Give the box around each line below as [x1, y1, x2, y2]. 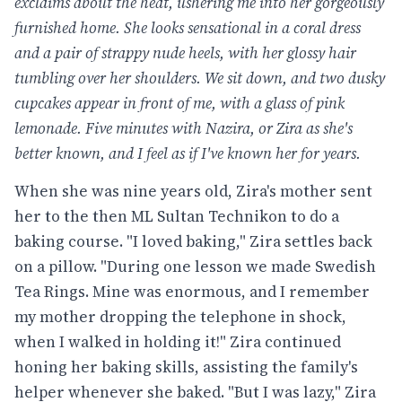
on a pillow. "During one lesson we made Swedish [14, 255, 376, 277]
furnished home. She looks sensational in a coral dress [14, 17, 361, 39]
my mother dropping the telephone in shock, [14, 305, 346, 328]
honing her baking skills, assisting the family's [14, 355, 358, 378]
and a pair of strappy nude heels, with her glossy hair [14, 42, 356, 64]
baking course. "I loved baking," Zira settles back [14, 230, 372, 252]
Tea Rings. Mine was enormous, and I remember [14, 280, 370, 302]
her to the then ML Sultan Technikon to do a [14, 205, 339, 227]
